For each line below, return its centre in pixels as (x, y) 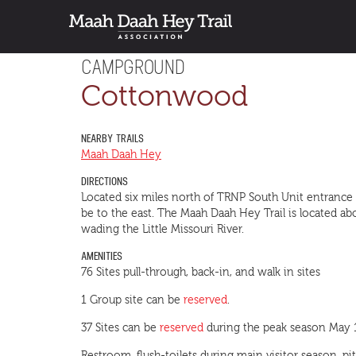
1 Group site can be (132, 300)
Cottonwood (164, 97)
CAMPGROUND (133, 67)
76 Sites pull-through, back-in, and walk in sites (201, 273)
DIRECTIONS (104, 182)
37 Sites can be (120, 328)
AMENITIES (102, 257)
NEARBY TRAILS (112, 139)
